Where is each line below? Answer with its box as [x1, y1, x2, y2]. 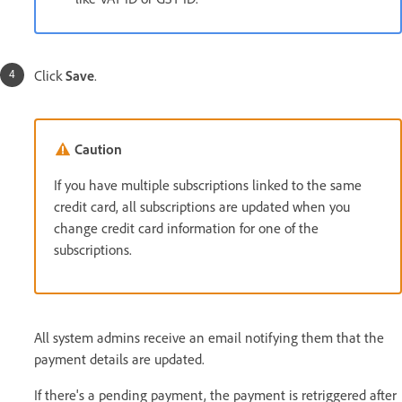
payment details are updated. [34, 349, 205, 368]
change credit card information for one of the [54, 218, 319, 237]
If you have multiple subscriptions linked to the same [54, 175, 362, 194]
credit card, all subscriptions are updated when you [54, 197, 350, 215]
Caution [74, 139, 122, 158]
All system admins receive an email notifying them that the [34, 328, 384, 346]
